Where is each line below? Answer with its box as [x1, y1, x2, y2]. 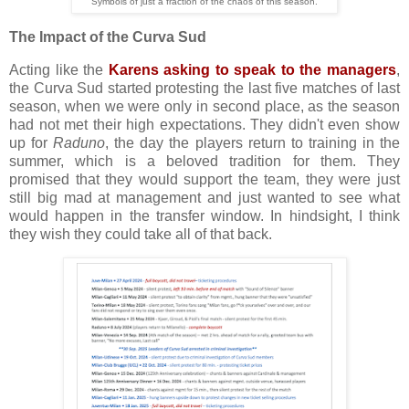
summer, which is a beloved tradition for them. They [9, 152, 400, 169]
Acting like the [9, 61, 109, 78]
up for [9, 134, 54, 151]
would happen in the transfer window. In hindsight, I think [9, 207, 400, 224]
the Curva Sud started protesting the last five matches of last [9, 79, 400, 96]
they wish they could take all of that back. [9, 225, 272, 242]
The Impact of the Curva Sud [9, 28, 206, 45]
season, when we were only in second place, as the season [9, 98, 400, 114]
